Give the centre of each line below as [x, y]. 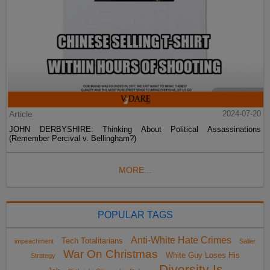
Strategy [43, 256]
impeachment [34, 241]
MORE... [135, 170]
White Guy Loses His [202, 256]
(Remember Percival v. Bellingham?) [73, 139]
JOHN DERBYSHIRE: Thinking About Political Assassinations [135, 130]
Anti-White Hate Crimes [181, 240]
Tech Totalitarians [92, 241]
